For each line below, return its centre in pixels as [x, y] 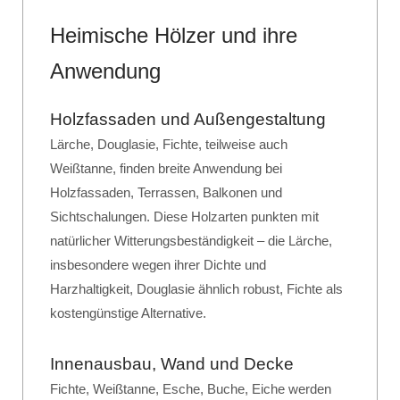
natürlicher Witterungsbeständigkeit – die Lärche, [191, 241]
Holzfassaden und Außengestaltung [188, 119]
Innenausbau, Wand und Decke [172, 364]
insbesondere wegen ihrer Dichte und [158, 265]
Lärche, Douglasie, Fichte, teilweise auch [169, 144]
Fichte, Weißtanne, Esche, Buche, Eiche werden [191, 389]
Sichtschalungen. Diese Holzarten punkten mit [184, 217]
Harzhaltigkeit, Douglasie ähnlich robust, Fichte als [196, 289]
